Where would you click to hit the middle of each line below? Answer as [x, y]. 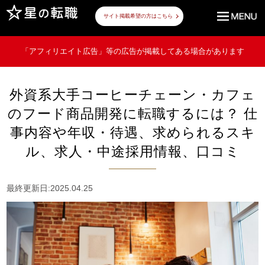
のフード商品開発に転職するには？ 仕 [132, 113]
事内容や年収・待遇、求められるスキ [132, 132]
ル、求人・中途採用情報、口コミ [132, 151]
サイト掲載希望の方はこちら [138, 16]
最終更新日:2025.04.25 [50, 188]
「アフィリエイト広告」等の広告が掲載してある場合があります [132, 51]
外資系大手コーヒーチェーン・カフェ [132, 94]
